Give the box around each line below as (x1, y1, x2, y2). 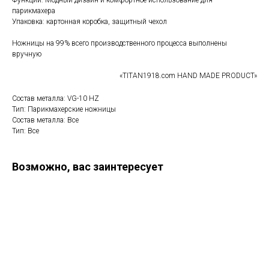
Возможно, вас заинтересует (12, 160, 163, 174)
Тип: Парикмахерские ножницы (12, 105, 116, 114)
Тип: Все (12, 127, 39, 136)
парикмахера (12, 7, 55, 16)
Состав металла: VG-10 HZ (12, 94, 99, 103)
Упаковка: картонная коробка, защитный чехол (12, 17, 167, 26)
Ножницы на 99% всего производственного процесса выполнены (12, 39, 227, 48)
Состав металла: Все (12, 116, 79, 125)
